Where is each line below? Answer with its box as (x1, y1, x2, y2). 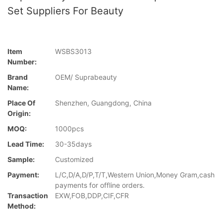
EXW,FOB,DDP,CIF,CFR (55, 191, 129, 200)
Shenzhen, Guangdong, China (55, 99, 152, 108)
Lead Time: (7, 140, 44, 149)
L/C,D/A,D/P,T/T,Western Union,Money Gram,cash (55, 170, 215, 179)
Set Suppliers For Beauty (7, 5, 123, 17)
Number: (7, 57, 37, 66)
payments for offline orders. (55, 181, 145, 190)
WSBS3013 (55, 47, 92, 56)
